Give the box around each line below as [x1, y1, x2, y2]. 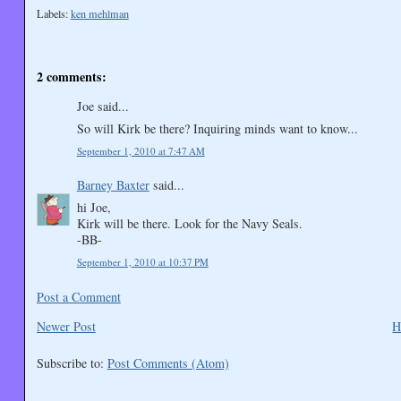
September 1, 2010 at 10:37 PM [76, 255, 209, 269]
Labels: [36, 6, 71, 21]
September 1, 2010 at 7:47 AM [76, 144, 205, 158]
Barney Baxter [76, 176, 149, 194]
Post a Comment [36, 288, 121, 306]
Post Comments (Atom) [107, 354, 229, 372]
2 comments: [36, 66, 107, 86]
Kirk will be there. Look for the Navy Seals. [76, 215, 303, 233]
